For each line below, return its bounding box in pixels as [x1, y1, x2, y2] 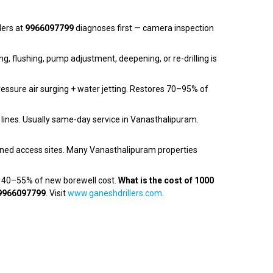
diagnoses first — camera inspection [74, 23, 214, 34]
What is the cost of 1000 [118, 175, 214, 186]
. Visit [46, 188, 68, 199]
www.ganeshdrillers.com [68, 188, 162, 199]
